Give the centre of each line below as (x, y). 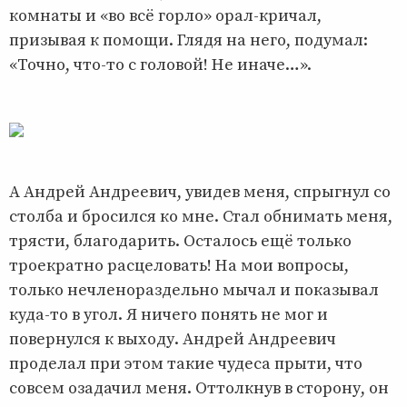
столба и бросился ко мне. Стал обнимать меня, (201, 216)
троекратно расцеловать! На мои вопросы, (179, 265)
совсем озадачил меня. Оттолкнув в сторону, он (199, 388)
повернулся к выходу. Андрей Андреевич (173, 339)
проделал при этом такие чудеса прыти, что (186, 363)
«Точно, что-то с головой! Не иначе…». (160, 65)
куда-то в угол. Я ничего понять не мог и (169, 314)
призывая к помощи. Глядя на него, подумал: (189, 40)
